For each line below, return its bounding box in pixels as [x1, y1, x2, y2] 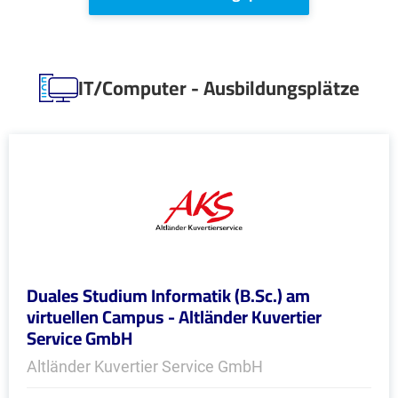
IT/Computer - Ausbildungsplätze [77, 69, 360, 107]
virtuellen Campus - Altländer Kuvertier [27, 300, 322, 333]
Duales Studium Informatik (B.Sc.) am [27, 279, 310, 312]
